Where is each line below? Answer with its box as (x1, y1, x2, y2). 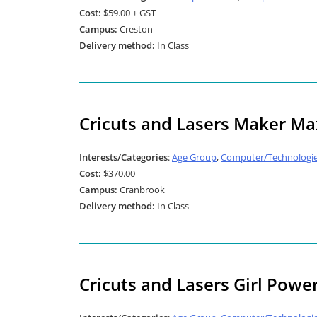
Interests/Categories (79, 151, 168, 163)
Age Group (172, 151, 217, 163)
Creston (117, 23, 153, 35)
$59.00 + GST (101, 6, 156, 19)
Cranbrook (117, 183, 165, 196)
